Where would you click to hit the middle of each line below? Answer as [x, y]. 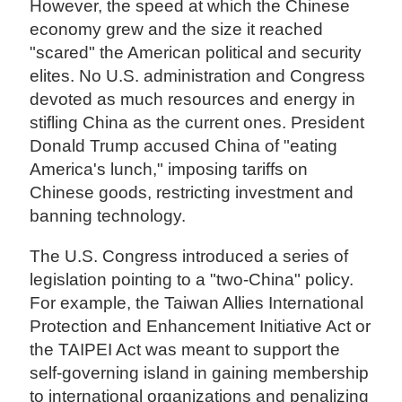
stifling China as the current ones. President [197, 123]
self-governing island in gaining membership [200, 373]
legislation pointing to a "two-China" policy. [192, 280]
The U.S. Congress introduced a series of [189, 257]
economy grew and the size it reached [177, 30]
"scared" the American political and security [196, 53]
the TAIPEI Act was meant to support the [185, 350]
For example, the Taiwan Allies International [197, 303]
